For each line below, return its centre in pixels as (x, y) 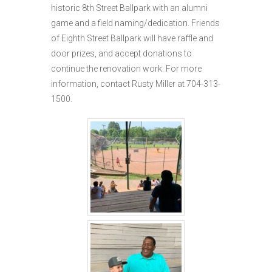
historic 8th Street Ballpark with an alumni (129, 8)
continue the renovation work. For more (126, 69)
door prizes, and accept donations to (121, 54)
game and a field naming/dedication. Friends (135, 23)
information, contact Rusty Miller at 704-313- (136, 84)
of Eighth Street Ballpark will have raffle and (132, 39)
